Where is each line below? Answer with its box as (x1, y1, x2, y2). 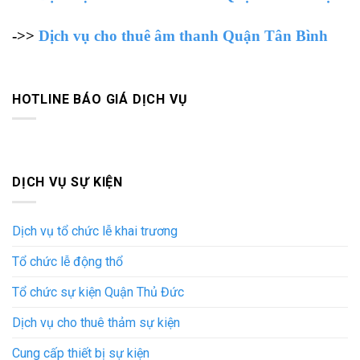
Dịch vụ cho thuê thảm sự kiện (12, 314, 180, 330)
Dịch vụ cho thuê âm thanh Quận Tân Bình (39, 27, 328, 45)
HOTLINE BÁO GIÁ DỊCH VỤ (12, 91, 188, 107)
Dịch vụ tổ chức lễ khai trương (12, 223, 178, 239)
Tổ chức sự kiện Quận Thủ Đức (12, 284, 184, 300)
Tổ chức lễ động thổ (12, 253, 123, 269)
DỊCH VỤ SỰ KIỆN (12, 174, 124, 190)
